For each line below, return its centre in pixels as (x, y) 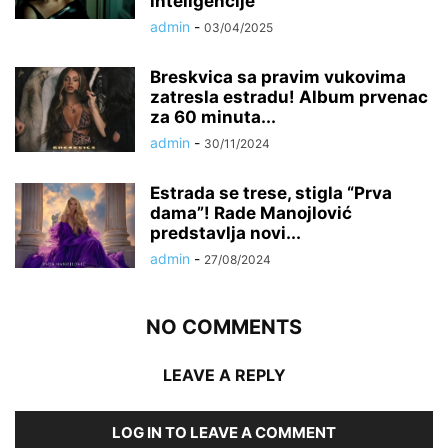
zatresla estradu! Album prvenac (289, 97)
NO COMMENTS (224, 327)
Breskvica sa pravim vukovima (278, 77)
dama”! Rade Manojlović (251, 213)
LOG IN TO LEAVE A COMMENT (224, 433)
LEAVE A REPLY (224, 375)
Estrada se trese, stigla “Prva (271, 193)
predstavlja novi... (225, 233)
